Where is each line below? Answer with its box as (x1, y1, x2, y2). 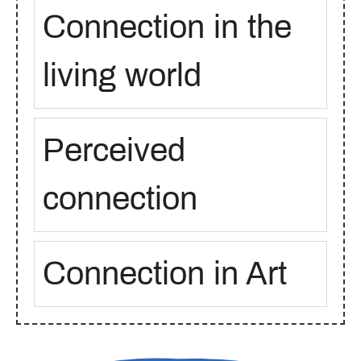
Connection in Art (43, 255, 287, 291)
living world (43, 57, 201, 93)
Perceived (43, 132, 185, 168)
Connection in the (43, 9, 292, 44)
